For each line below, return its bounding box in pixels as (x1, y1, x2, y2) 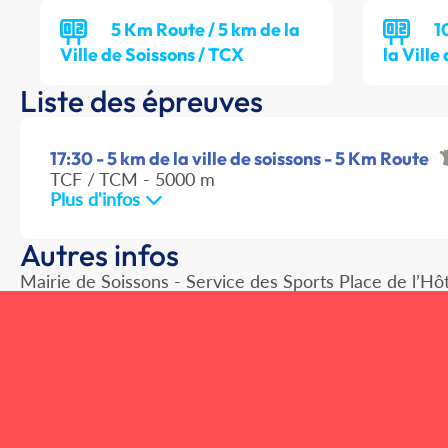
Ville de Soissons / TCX (60, 43, 244, 67)
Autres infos (20, 236, 179, 275)
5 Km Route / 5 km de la (111, 18, 300, 42)
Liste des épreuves (20, 82, 263, 121)
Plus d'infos (50, 188, 145, 211)
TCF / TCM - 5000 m (50, 168, 215, 191)
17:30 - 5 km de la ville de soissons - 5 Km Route (50, 147, 429, 171)
